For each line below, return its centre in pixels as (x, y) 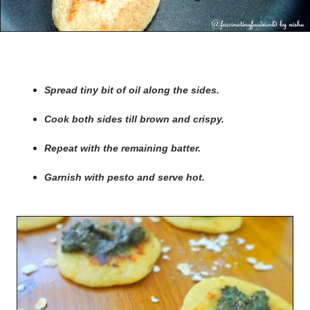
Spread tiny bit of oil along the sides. (132, 90)
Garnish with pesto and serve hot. (125, 177)
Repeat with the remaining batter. (122, 148)
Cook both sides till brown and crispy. (134, 119)
